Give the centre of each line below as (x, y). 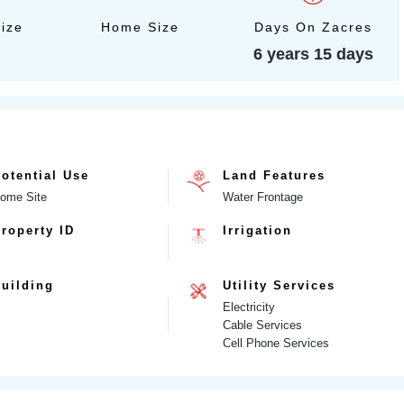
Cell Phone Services (275, 343)
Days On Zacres (313, 27)
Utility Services (279, 285)
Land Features (274, 175)
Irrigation (257, 230)
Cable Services (262, 325)
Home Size (140, 27)
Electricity (248, 307)
